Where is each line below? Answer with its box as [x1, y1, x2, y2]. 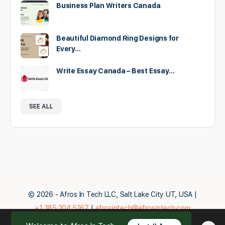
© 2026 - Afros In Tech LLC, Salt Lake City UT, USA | [28, 190, 197, 199]
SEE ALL [29, 103, 53, 110]
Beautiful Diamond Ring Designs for [56, 34, 179, 42]
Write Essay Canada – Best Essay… [56, 67, 175, 75]
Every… [56, 45, 81, 53]
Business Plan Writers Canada [56, 2, 161, 10]
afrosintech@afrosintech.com [95, 204, 190, 212]
